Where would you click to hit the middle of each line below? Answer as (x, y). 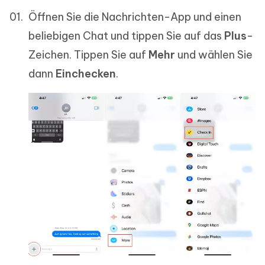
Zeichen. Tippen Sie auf (88, 55)
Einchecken (86, 74)
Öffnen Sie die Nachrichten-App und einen (135, 17)
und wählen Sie (214, 55)
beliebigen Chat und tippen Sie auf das (126, 36)
